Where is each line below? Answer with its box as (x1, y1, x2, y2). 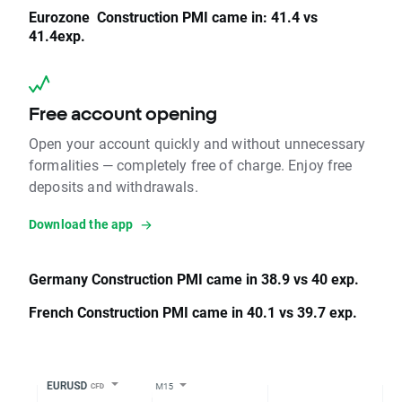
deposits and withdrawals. (29, 177, 198, 197)
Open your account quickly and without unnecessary (29, 134, 366, 153)
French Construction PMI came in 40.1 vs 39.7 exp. (29, 302, 357, 322)
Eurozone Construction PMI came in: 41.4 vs (29, 7, 318, 27)
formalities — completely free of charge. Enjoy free (29, 155, 353, 175)
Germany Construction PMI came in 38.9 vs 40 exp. (29, 269, 363, 289)
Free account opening (29, 103, 217, 125)
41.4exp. (29, 26, 85, 46)
